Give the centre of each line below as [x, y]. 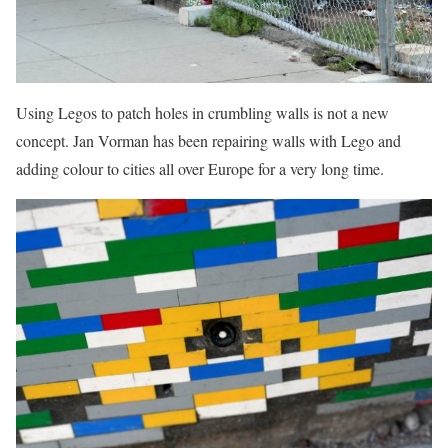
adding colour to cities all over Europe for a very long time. [200, 168]
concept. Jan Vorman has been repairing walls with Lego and [208, 140]
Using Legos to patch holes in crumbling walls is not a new [202, 112]
